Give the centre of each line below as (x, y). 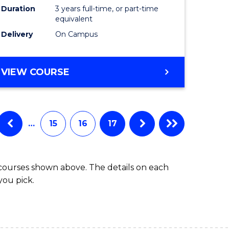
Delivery (17, 34)
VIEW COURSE (36, 72)
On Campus (77, 34)
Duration (18, 8)
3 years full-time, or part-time (107, 8)
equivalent (74, 19)
